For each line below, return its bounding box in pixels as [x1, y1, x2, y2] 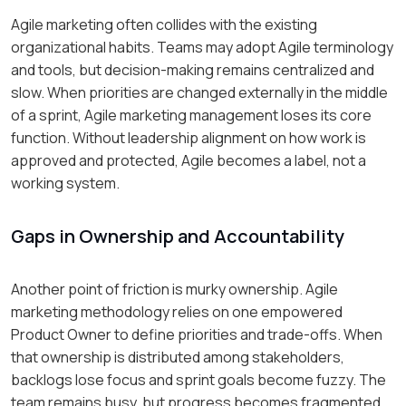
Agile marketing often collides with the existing [11, 14, 317, 34]
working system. [11, 172, 120, 193]
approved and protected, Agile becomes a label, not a [11, 150, 366, 170]
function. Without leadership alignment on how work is [11, 127, 366, 148]
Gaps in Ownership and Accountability [11, 223, 344, 248]
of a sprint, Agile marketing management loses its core [11, 104, 372, 125]
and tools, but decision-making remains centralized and [11, 59, 374, 80]
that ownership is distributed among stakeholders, [11, 346, 344, 367]
